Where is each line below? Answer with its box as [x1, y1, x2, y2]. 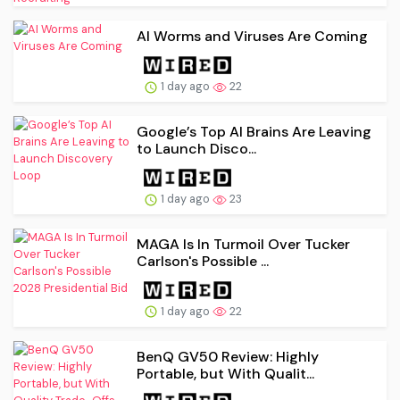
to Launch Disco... [137, 138, 256, 158]
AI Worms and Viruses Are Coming [137, 27, 368, 46]
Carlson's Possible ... [137, 251, 269, 271]
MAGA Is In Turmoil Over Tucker [137, 234, 350, 254]
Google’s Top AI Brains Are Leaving [137, 121, 371, 141]
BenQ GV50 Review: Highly [137, 346, 319, 366]
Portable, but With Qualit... [137, 363, 314, 383]
